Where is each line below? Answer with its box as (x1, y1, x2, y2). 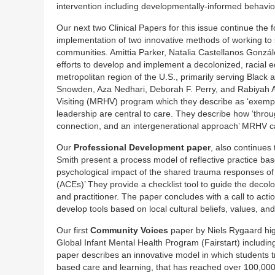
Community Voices (90, 225, 168, 236)
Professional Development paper (74, 142, 211, 153)
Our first (56, 225, 90, 236)
